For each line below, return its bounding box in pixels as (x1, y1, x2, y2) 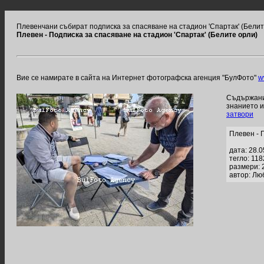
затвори (226, 110, 253, 118)
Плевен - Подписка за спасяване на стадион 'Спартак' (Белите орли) (16, 31, 258, 39)
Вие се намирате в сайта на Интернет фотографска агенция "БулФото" (16, 74, 258, 82)
